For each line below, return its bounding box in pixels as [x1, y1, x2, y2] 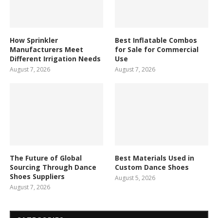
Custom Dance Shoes [115, 162, 189, 172]
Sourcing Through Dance [10, 162, 96, 172]
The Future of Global [10, 153, 82, 163]
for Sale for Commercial [115, 44, 199, 54]
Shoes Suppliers [10, 171, 65, 181]
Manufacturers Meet [10, 44, 83, 54]
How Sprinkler [10, 35, 58, 45]
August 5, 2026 [115, 173, 156, 182]
